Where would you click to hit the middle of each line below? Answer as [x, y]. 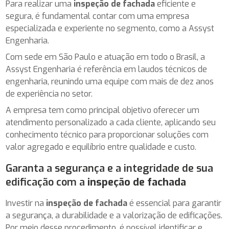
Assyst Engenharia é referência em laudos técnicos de [107, 69]
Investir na [26, 203]
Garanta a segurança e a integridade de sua [110, 168]
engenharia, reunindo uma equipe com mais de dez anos [110, 81]
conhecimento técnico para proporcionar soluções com [107, 134]
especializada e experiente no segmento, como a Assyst [110, 28]
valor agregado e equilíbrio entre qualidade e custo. [101, 147]
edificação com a [47, 182]
